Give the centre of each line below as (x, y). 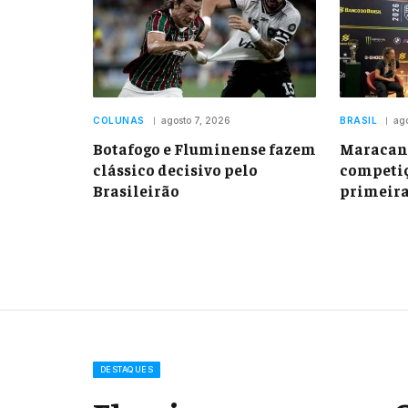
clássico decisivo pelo (175, 170)
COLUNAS (119, 121)
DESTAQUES (127, 370)
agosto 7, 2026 (195, 121)
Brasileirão (136, 191)
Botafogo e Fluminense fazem (204, 149)
